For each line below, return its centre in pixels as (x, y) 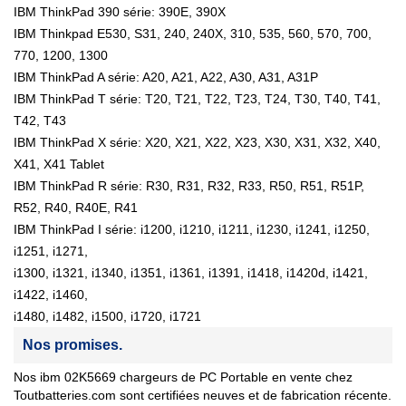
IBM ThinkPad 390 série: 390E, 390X (120, 12)
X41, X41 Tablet (59, 164)
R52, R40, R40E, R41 (76, 208)
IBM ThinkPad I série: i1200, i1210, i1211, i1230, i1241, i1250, (192, 230)
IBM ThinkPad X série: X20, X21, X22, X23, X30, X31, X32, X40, (197, 143)
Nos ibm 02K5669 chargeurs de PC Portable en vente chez (183, 377)
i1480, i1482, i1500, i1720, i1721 (107, 317)
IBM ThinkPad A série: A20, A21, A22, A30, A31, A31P (166, 77)
